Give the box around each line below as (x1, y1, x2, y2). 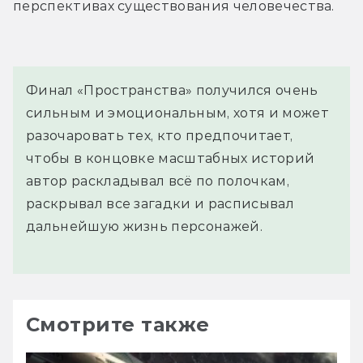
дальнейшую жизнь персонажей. (26, 219, 263, 235)
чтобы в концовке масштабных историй (26, 151, 315, 167)
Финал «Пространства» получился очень (26, 83, 318, 99)
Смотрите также (26, 313, 210, 337)
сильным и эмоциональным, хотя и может (26, 105, 329, 122)
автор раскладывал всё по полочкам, (26, 173, 289, 190)
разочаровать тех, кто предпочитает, (26, 128, 293, 144)
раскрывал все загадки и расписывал (26, 196, 294, 212)
